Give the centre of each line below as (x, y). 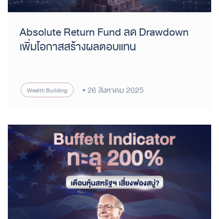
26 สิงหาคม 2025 (116, 90)
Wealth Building (47, 90)
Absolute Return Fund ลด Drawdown (104, 31)
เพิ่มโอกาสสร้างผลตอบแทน (78, 46)
